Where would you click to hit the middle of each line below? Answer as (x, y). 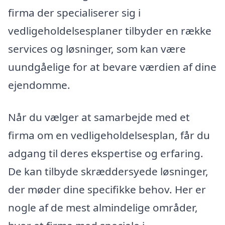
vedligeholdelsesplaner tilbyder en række (110, 30)
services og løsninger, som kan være (97, 48)
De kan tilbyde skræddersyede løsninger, (108, 171)
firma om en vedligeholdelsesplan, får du (109, 135)
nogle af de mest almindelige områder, (103, 207)
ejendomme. (39, 85)
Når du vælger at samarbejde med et (99, 117)
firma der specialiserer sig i (74, 12)
